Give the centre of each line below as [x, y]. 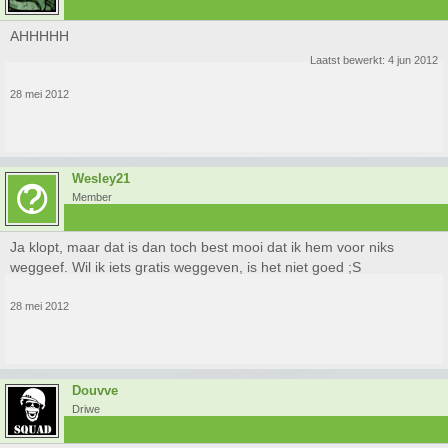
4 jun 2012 [413, 60]
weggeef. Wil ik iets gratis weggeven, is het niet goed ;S [185, 267]
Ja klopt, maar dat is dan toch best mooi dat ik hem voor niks [202, 247]
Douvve [95, 390]
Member [92, 197]
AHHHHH [39, 36]
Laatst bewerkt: [349, 60]
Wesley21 [101, 178]
